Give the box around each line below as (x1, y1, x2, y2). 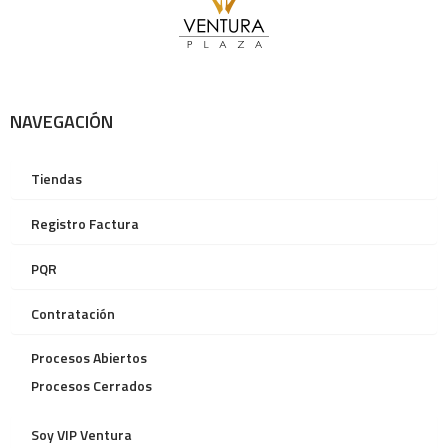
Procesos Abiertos (31, 346, 148, 368)
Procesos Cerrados (31, 374, 153, 396)
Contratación (31, 302, 116, 324)
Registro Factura (31, 212, 140, 234)
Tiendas (31, 167, 83, 189)
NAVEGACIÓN (10, 107, 114, 135)
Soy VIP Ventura (31, 423, 133, 445)
